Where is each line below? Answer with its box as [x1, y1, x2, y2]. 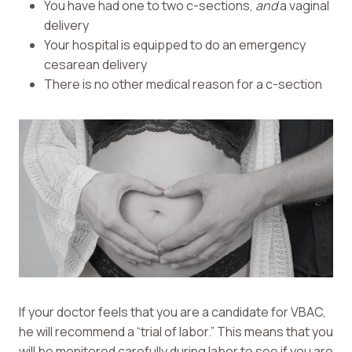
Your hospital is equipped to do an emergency [44, 36, 306, 54]
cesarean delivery [44, 56, 147, 74]
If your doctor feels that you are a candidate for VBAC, [19, 303, 326, 321]
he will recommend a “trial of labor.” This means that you [19, 323, 333, 341]
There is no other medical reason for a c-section [44, 75, 322, 93]
